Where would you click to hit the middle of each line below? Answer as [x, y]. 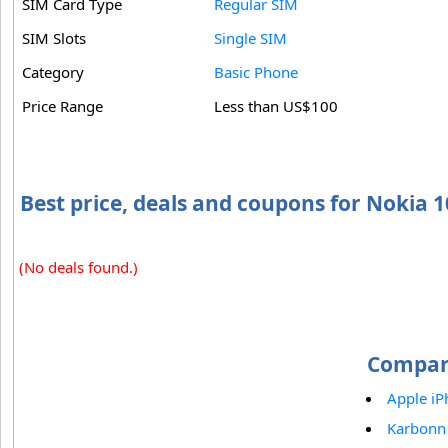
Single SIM [250, 38]
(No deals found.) [78, 267]
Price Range [62, 106]
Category [53, 72]
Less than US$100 [276, 106]
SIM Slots [54, 38]
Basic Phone [256, 72]
